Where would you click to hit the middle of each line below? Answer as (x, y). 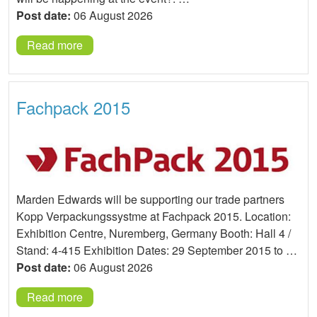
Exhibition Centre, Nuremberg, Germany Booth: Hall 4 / (154, 234)
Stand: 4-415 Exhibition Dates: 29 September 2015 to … (157, 250)
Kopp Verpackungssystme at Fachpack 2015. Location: (154, 217)
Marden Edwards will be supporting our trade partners (150, 200)
